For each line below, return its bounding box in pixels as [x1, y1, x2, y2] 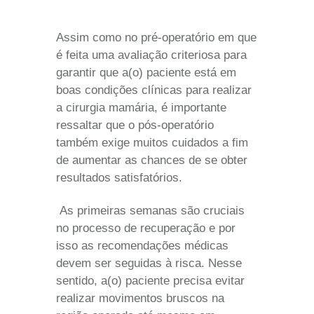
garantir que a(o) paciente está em [56, 65, 236, 79]
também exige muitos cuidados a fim [56, 135, 248, 149]
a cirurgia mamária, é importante [56, 100, 226, 114]
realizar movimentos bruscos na [56, 291, 224, 305]
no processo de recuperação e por [56, 221, 235, 235]
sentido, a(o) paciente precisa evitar [56, 273, 245, 287]
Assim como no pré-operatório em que [56, 30, 257, 44]
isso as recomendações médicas [56, 238, 228, 252]
